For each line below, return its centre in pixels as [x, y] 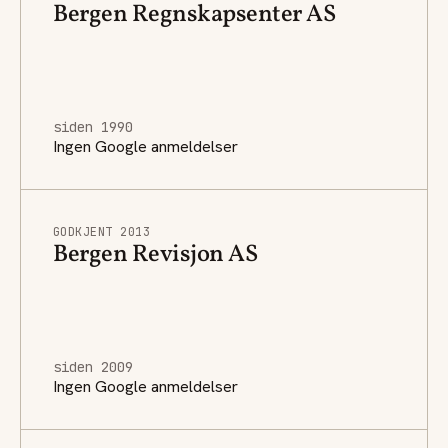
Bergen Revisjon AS [155, 254]
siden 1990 [93, 126]
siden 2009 [93, 366]
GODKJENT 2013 [102, 231]
